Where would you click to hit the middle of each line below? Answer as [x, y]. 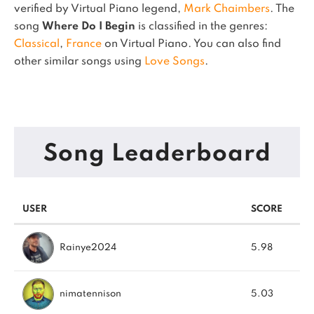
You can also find [237, 44]
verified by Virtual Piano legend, [99, 9]
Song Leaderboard [157, 154]
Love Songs [175, 62]
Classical [37, 44]
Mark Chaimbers [227, 9]
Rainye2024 [88, 247]
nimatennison [90, 294]
